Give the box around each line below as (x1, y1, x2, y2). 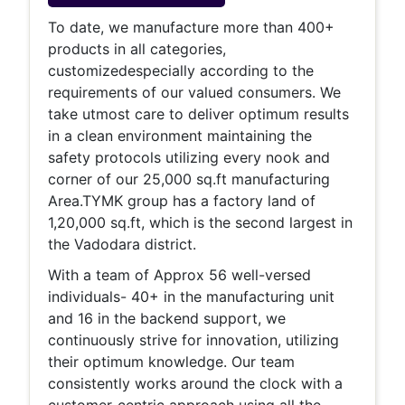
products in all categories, (48, 40, 226, 58)
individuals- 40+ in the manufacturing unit (48, 287, 334, 306)
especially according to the (127, 61, 314, 80)
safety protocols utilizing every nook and (48, 148, 330, 166)
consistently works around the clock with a (48, 374, 343, 392)
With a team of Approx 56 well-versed (48, 266, 311, 284)
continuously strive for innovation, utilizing (48, 331, 339, 349)
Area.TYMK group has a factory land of (48, 192, 316, 210)
